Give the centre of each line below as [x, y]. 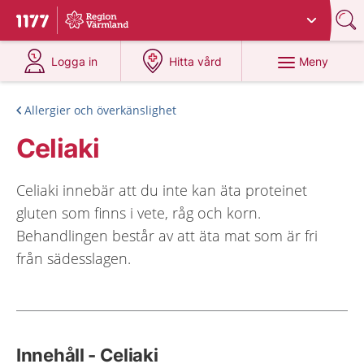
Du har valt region [119, 14]
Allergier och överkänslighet [100, 110]
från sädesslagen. [74, 258]
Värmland [192, 14]
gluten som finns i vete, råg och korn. [139, 213]
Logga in [75, 61]
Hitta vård [196, 61]
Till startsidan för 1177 [84, 23]
